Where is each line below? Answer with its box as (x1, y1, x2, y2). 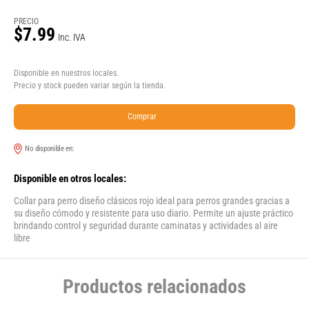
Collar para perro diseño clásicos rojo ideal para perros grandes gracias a (14, 195, 290, 207)
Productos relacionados (63, 275, 246, 299)
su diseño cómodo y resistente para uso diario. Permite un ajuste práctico (14, 208, 293, 219)
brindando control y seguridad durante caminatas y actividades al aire (14, 220, 278, 232)
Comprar (128, 112, 157, 122)
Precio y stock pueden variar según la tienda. (14, 81, 166, 91)
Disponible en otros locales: (14, 172, 126, 186)
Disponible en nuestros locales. (14, 68, 119, 79)
